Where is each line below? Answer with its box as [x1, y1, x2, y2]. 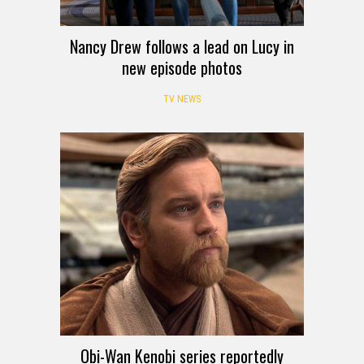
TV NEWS [163, 93, 201, 106]
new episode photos [122, 55, 242, 80]
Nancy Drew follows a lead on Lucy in [70, 34, 294, 59]
